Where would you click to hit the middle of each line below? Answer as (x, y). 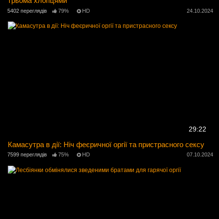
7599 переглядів (27, 154)
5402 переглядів (27, 11)
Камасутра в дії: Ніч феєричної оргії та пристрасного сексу (106, 144)
